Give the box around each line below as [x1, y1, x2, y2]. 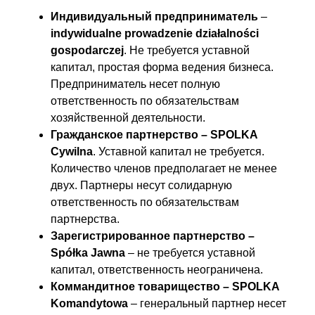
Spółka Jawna [51, 246, 125, 259]
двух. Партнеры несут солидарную [51, 179, 232, 191]
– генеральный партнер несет [128, 297, 286, 309]
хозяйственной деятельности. [51, 111, 205, 124]
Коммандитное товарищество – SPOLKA [51, 280, 279, 292]
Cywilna [51, 145, 93, 157]
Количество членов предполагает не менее [51, 162, 277, 174]
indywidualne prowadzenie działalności [51, 27, 259, 39]
